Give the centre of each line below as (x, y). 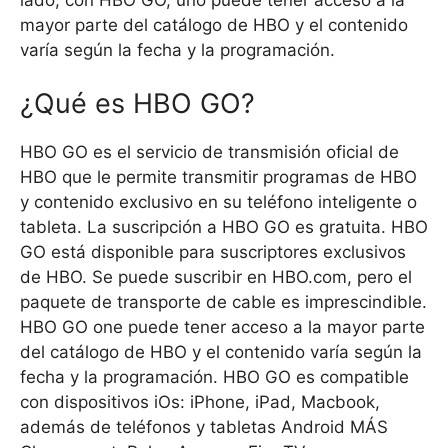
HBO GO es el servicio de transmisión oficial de (209, 152)
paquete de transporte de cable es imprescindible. (223, 302)
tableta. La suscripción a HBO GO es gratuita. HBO (224, 227)
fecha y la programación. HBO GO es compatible (214, 377)
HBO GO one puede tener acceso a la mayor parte (222, 327)
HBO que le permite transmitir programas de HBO (218, 177)
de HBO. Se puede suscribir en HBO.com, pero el (216, 277)
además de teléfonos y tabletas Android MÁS (204, 427)
